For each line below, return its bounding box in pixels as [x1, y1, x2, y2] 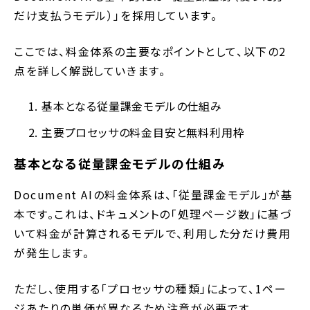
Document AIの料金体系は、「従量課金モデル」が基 [14, 186, 293, 203]
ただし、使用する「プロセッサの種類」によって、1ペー [14, 280, 287, 298]
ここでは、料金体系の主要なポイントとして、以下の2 [14, 43, 287, 60]
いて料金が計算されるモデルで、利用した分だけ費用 [14, 225, 291, 242]
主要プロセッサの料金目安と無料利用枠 [42, 124, 245, 141]
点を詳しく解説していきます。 [14, 62, 166, 80]
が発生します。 [14, 244, 90, 262]
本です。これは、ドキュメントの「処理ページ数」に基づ [14, 206, 292, 223]
